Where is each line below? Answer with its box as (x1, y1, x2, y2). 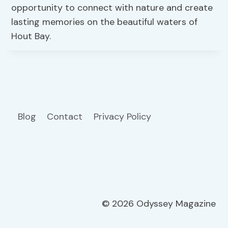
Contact (47, 110, 83, 123)
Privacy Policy (93, 110, 154, 123)
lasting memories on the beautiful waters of (11, 15, 198, 28)
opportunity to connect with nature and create (11, 1, 213, 14)
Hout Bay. (11, 30, 51, 42)
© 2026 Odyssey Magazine (102, 197, 216, 210)
